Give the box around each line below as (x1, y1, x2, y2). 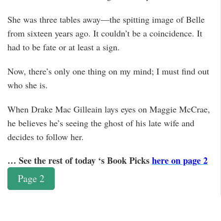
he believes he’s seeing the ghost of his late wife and (7, 116, 194, 129)
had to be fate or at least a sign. (7, 41, 120, 53)
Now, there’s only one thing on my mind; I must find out (7, 65, 209, 77)
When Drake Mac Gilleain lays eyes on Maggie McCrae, (7, 103, 210, 115)
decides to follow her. (7, 130, 84, 143)
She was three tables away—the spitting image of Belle (7, 13, 205, 26)
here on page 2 (152, 154, 208, 167)
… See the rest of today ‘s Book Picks (7, 154, 152, 167)
